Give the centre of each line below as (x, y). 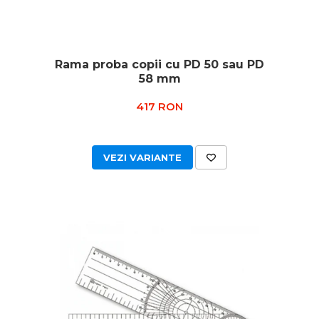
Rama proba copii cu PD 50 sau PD (159, 64)
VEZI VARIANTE (142, 157)
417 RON (159, 106)
